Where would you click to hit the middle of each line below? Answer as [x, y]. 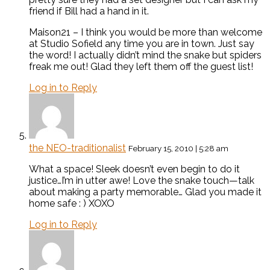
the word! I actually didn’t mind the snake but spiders [145, 55]
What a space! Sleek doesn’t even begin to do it [134, 169]
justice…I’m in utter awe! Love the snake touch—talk [142, 181]
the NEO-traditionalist [77, 148]
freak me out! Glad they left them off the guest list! [141, 67]
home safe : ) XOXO [72, 204]
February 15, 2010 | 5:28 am [178, 149]
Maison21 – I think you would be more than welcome [146, 33]
